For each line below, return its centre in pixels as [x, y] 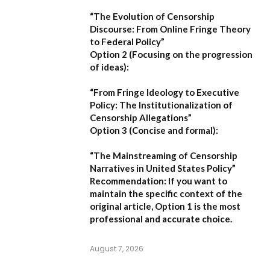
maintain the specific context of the [166, 193]
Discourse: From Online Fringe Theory [170, 29]
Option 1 [174, 206]
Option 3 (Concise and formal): [154, 130]
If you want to [197, 181]
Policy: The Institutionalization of [161, 105]
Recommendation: [128, 181]
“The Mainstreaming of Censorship [164, 155]
